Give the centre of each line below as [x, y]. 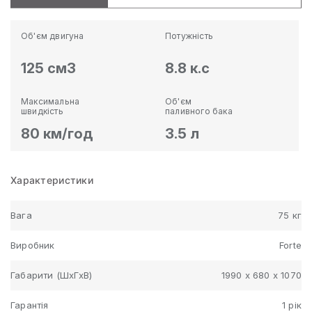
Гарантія [30, 305]
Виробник [33, 245]
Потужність [189, 36]
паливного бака [199, 111]
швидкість [42, 111]
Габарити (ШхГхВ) [52, 275]
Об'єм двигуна [53, 36]
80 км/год [57, 133]
